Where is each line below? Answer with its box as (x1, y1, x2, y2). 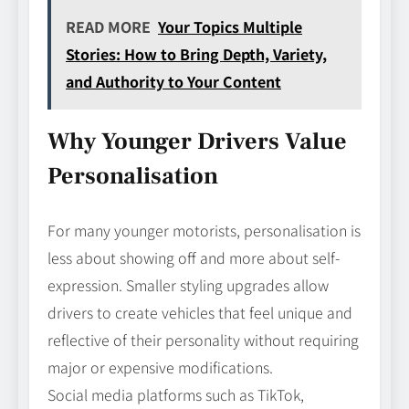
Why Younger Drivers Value (47, 126, 347, 158)
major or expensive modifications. (47, 356, 273, 379)
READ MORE (66, 16, 151, 38)
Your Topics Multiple (158, 16, 302, 38)
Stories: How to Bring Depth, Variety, (66, 43, 327, 66)
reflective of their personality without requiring (47, 329, 359, 351)
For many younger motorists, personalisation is (47, 219, 361, 242)
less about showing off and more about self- (47, 246, 340, 269)
